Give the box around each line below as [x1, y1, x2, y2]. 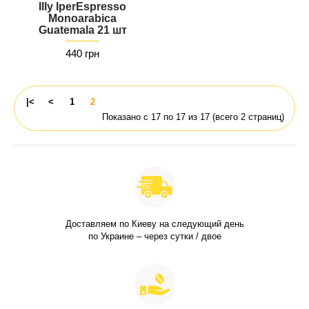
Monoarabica [48, 12, 117, 25]
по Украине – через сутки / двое [88, 231, 221, 242]
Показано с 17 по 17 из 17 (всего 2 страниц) [102, 112, 284, 123]
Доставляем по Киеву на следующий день [65, 219, 244, 230]
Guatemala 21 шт [38, 24, 127, 37]
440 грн [66, 48, 99, 60]
